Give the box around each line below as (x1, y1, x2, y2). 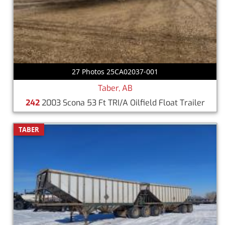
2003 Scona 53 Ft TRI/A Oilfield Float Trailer (39, 97, 205, 108)
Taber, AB (97, 82, 133, 93)
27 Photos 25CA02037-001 (72, 66, 158, 76)
